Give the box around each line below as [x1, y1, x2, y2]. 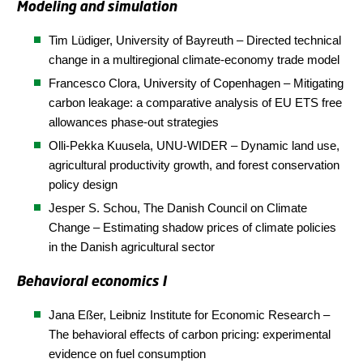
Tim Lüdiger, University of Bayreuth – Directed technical [49, 33, 341, 47]
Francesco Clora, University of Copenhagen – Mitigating [49, 76, 344, 90]
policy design [49, 177, 117, 191]
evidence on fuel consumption [49, 347, 206, 361]
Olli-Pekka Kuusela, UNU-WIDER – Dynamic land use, [49, 139, 340, 152]
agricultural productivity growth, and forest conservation [49, 158, 340, 172]
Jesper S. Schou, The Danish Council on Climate [49, 201, 307, 215]
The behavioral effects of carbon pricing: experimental [49, 327, 331, 341]
